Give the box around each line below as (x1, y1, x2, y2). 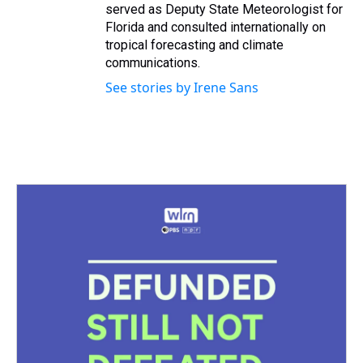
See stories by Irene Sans (105, 79, 258, 97)
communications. (105, 55, 200, 71)
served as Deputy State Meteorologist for (105, 2, 343, 18)
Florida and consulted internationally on (105, 19, 326, 36)
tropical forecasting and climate (105, 37, 284, 53)
